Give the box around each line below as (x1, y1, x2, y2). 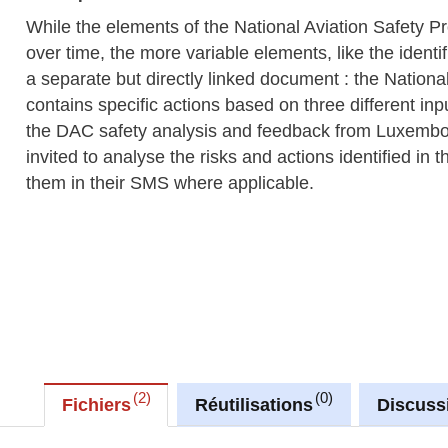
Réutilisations (194, 394, 313, 415)
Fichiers (61, 394, 131, 415)
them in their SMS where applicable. (26, 172, 315, 193)
